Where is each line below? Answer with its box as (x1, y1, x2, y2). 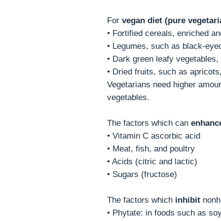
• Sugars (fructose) (107, 169, 177, 179)
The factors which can (107, 118, 191, 128)
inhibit (175, 195, 200, 205)
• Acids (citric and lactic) (107, 156, 197, 166)
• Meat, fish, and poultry (107, 144, 195, 153)
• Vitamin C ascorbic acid (107, 131, 200, 141)
